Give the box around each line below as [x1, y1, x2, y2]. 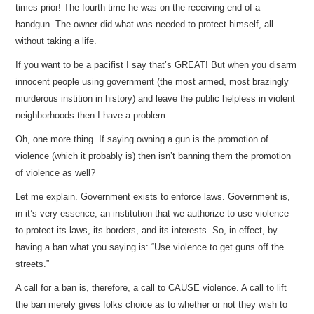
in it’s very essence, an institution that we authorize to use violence [15, 208, 289, 219]
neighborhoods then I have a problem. [15, 110, 169, 121]
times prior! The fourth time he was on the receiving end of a [15, 2, 261, 13]
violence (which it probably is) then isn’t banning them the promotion [15, 151, 292, 161]
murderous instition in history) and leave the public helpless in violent [15, 93, 296, 104]
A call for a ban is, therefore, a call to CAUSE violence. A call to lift [15, 282, 287, 293]
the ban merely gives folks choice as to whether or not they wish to [15, 299, 288, 310]
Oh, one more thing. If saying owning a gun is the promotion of [15, 134, 269, 144]
